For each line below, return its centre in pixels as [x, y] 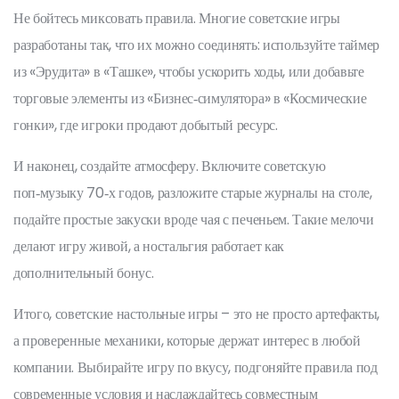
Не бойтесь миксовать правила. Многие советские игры [177, 18]
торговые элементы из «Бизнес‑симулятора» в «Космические [190, 98]
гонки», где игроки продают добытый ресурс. [146, 125]
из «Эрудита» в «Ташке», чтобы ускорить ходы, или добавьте [189, 72]
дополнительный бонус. [84, 273]
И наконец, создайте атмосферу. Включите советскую [170, 166]
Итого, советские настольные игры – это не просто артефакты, [197, 314]
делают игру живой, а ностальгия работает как [149, 246]
